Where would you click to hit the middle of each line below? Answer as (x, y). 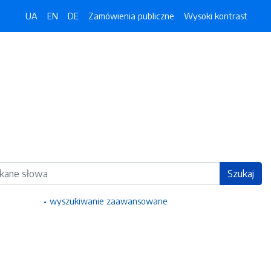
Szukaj (240, 173)
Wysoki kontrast (216, 16)
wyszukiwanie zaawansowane (108, 201)
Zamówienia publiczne (131, 16)
